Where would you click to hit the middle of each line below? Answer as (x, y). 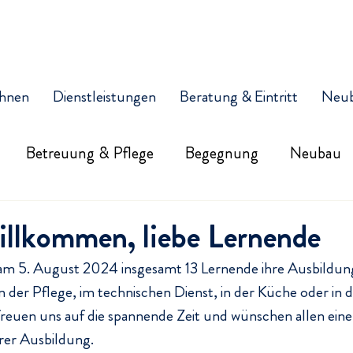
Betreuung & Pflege (90, 152)
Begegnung (222, 152)
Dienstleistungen (104, 97)
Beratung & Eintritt (238, 97)
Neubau (316, 152)
